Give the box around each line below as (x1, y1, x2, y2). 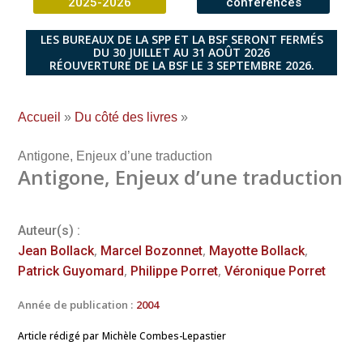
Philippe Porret (130, 263, 218, 279)
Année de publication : (18, 297, 133, 312)
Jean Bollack (18, 242, 94, 258)
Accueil (18, 109, 61, 124)
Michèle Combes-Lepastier (102, 328, 226, 343)
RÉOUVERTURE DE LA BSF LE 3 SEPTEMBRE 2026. (49, 57, 314, 73)
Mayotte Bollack (209, 242, 305, 258)
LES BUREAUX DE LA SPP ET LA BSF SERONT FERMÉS (40, 31, 323, 47)
